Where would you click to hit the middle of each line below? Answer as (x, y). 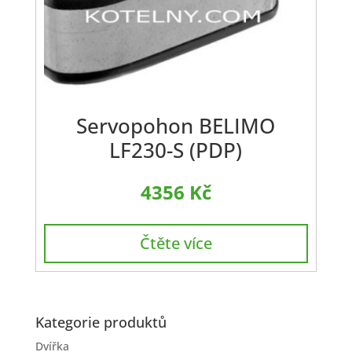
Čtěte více (176, 243)
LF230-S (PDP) (176, 150)
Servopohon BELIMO (176, 125)
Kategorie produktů (101, 323)
